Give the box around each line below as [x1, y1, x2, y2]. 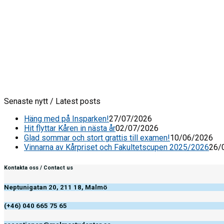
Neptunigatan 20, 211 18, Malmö [4, 183, 107, 191]
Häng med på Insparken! [24, 114, 109, 124]
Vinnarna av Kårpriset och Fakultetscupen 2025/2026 [24, 142, 209, 152]
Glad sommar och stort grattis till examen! [24, 133, 170, 143]
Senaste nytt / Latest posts [4, 96, 100, 106]
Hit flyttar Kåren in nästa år [24, 123, 115, 133]
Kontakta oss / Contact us [4, 164, 73, 171]
